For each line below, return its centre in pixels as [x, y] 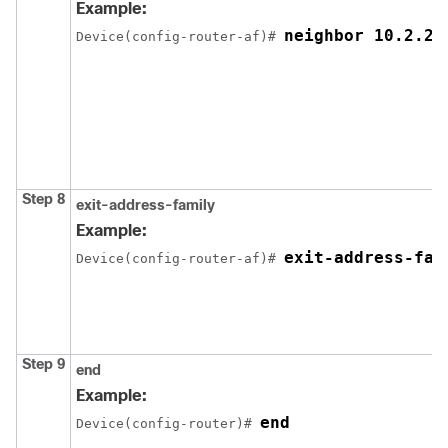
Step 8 [43, 199]
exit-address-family [145, 205]
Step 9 [43, 364]
